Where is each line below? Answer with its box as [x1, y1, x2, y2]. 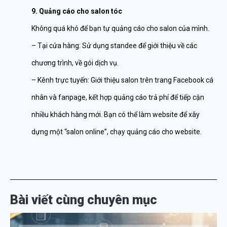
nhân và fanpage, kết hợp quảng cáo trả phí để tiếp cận [31, 93, 204, 102]
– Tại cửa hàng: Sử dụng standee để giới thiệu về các [31, 42, 197, 50]
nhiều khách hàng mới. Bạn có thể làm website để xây [31, 110, 200, 119]
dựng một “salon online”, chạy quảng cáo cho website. [31, 128, 202, 136]
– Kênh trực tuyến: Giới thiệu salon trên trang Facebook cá [31, 76, 213, 85]
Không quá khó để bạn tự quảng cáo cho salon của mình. [31, 24, 209, 33]
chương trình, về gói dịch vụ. [31, 59, 119, 67]
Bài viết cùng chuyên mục [10, 193, 157, 208]
